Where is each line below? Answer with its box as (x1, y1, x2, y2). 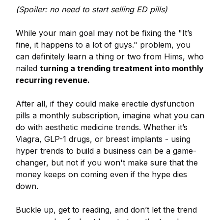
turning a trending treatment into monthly (40, 63, 204, 73)
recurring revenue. (16, 75, 90, 85)
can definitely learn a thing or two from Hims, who (16, 52, 204, 61)
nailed (16, 63, 40, 73)
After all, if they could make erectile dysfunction (16, 99, 194, 109)
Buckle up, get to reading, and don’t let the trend (16, 205, 197, 215)
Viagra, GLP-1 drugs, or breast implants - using (16, 134, 191, 144)
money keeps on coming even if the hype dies (16, 169, 187, 179)
